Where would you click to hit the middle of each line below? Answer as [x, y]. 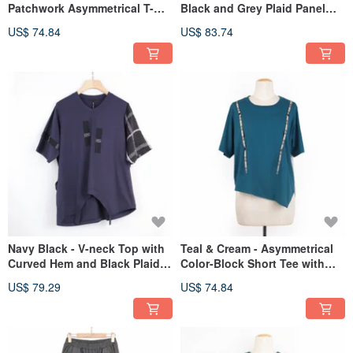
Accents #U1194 [51, 278]
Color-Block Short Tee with [253, 263]
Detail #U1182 [217, 22]
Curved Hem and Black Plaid [84, 263]
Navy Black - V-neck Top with [86, 248]
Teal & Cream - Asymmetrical [257, 248]
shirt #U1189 [41, 22]
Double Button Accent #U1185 [262, 278]
